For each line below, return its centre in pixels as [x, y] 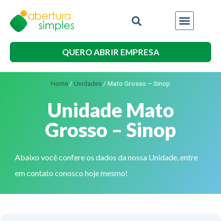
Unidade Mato [110, 110]
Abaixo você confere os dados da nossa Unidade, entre [106, 157]
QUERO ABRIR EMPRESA [110, 52]
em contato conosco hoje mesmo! [71, 173]
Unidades [88, 83]
